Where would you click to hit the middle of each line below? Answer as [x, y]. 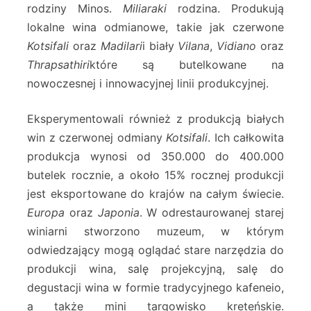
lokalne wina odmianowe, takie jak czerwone [155, 27]
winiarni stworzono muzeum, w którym [155, 232]
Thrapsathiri [58, 65]
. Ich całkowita [246, 138]
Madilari [121, 46]
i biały [160, 46]
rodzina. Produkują [225, 9]
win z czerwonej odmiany [96, 138]
